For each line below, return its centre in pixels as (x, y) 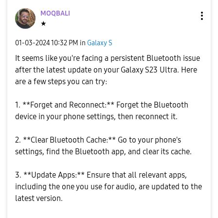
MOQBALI (55, 13)
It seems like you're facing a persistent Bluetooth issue (108, 58)
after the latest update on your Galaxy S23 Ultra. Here (106, 70)
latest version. (39, 198)
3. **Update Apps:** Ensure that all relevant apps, (101, 175)
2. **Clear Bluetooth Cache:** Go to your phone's (98, 140)
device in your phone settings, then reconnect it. (96, 117)
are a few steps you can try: (61, 82)
